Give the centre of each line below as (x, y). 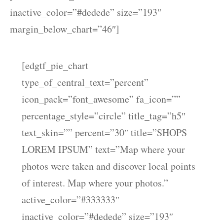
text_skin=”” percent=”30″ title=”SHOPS (104, 132)
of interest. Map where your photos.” (95, 183)
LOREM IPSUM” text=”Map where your (103, 149)
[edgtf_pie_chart (55, 65)
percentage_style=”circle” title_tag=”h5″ (104, 116)
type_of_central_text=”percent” (85, 82)
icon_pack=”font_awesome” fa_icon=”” (101, 99)
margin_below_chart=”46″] (65, 29)
